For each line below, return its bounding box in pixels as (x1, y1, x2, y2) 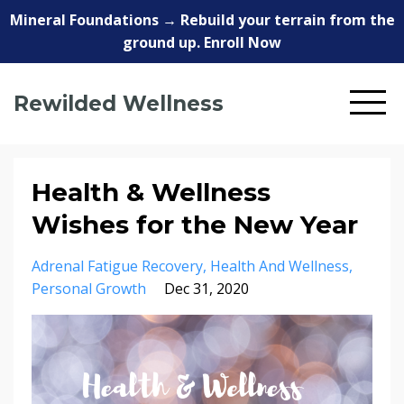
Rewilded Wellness (14, 91, 224, 116)
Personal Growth (32, 279, 146, 298)
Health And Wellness (210, 256, 349, 276)
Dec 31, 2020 (164, 279, 249, 298)
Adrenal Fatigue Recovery (32, 256, 203, 276)
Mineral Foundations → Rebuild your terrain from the (9, 10, 395, 30)
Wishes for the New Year (32, 209, 358, 240)
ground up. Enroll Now (123, 32, 281, 52)
